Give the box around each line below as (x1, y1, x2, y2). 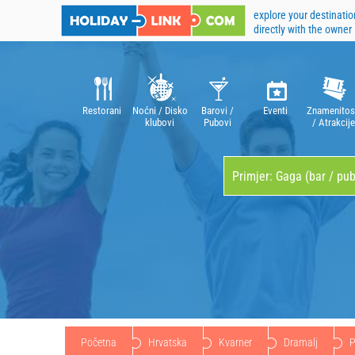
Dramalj (284, 336, 318, 349)
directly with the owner (254, 23, 352, 36)
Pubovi (204, 116, 231, 128)
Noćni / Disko (132, 105, 188, 116)
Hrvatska (148, 336, 187, 349)
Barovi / (201, 105, 234, 116)
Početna (81, 336, 116, 349)
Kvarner (219, 336, 252, 349)
